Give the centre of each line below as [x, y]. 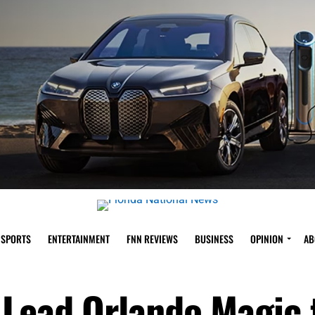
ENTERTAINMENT [79, 238]
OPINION [267, 238]
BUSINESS [214, 238]
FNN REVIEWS [152, 238]
